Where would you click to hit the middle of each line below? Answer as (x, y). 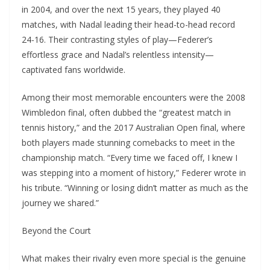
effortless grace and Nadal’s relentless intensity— (118, 55)
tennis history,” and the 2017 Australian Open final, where (133, 128)
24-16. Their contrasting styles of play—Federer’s (117, 40)
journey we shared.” (60, 203)
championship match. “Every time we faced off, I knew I (130, 158)
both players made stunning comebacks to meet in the (128, 143)
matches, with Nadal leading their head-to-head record (128, 25)
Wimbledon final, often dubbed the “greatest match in (126, 113)
